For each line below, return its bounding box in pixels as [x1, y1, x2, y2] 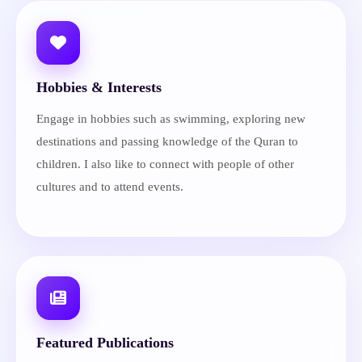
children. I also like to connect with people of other [36, 158, 294, 170]
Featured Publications [36, 334, 174, 351]
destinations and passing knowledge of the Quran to [36, 135, 298, 148]
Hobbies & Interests [36, 79, 162, 95]
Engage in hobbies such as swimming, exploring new [36, 112, 305, 125]
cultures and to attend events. [36, 180, 183, 193]
